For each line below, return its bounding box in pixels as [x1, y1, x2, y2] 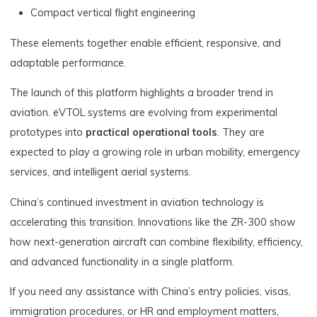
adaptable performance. [10, 56, 127, 69]
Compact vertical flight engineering [30, 6, 196, 20]
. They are [217, 126, 265, 139]
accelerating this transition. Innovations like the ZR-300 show [10, 215, 296, 229]
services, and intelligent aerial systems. [10, 166, 192, 178]
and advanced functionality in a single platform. [10, 255, 235, 268]
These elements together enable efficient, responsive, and [10, 36, 282, 50]
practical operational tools [86, 126, 218, 139]
